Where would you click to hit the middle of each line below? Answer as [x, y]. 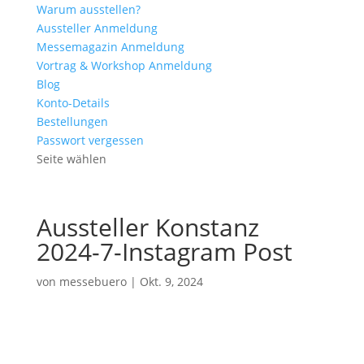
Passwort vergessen [90, 140]
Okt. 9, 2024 [171, 282]
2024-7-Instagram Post [164, 251]
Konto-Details [73, 103]
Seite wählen [71, 159]
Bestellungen [72, 121]
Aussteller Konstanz [147, 227]
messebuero [93, 282]
